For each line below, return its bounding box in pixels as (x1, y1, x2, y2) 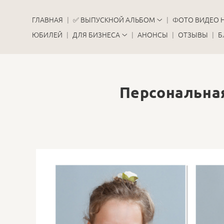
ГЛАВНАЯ (31, 14, 63, 24)
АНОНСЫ (137, 29, 168, 39)
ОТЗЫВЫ (177, 29, 208, 39)
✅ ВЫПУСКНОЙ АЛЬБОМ (72, 14, 155, 24)
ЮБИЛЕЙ (31, 29, 62, 39)
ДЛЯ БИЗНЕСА (72, 29, 120, 39)
